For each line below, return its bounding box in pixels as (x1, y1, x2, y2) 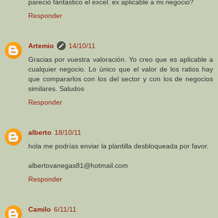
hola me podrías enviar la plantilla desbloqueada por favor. (28, 142, 209, 150)
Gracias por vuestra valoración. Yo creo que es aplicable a (28, 55, 213, 63)
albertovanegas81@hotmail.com (28, 161, 128, 169)
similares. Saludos (28, 84, 84, 92)
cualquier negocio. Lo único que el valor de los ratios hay (28, 65, 213, 73)
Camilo (28, 205, 51, 213)
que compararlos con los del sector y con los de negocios (28, 74, 213, 83)
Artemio (28, 41, 54, 50)
